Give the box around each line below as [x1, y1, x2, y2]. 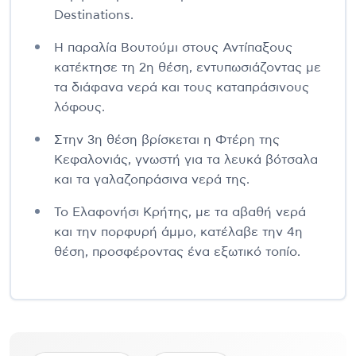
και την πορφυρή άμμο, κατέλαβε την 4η [54, 226, 303, 239]
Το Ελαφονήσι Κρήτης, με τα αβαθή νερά [54, 206, 306, 219]
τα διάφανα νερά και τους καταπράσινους [54, 81, 309, 95]
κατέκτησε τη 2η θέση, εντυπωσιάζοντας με [54, 61, 321, 75]
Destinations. [54, 9, 133, 22]
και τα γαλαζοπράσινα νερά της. [54, 173, 250, 187]
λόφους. [54, 101, 105, 114]
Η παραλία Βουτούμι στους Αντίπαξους [54, 41, 292, 55]
